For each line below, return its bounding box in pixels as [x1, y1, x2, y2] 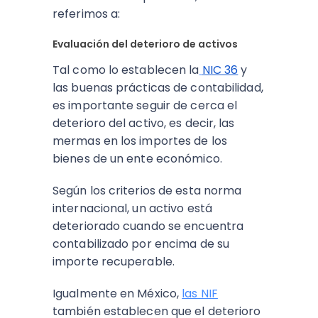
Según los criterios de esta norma [53, 182, 242, 199]
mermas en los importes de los [53, 132, 227, 149]
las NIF [182, 285, 218, 302]
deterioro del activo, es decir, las [53, 114, 235, 131]
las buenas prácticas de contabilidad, [53, 79, 263, 96]
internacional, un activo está [53, 199, 212, 216]
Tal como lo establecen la [53, 61, 199, 78]
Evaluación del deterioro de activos [53, 36, 238, 51]
